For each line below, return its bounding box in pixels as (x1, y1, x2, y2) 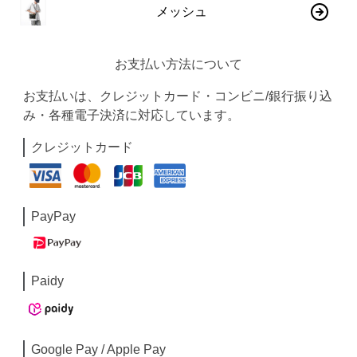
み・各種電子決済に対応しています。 (23, 108, 241, 122)
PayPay (31, 209, 76, 223)
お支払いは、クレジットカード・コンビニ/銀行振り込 (23, 89, 333, 103)
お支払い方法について (114, 57, 242, 71)
